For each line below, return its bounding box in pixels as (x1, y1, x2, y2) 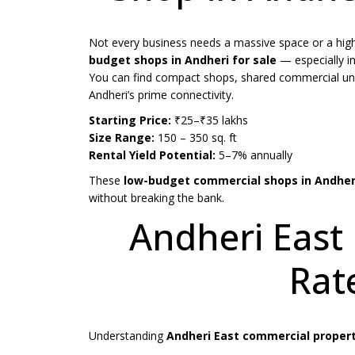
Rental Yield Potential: (89, 147, 216, 163)
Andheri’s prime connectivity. (89, 87, 234, 103)
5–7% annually (216, 147, 292, 163)
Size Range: (89, 130, 155, 146)
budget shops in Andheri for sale (89, 52, 277, 68)
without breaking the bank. (89, 190, 224, 206)
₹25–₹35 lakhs (171, 113, 248, 128)
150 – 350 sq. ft (155, 130, 237, 146)
